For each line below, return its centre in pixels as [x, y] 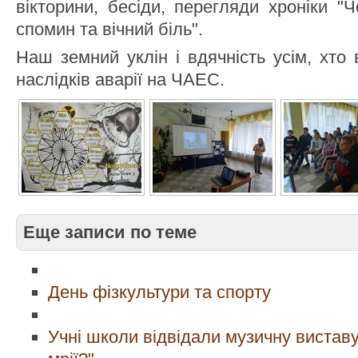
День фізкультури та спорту [159, 292]
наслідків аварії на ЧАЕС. [120, 80]
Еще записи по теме [110, 232]
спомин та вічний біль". [109, 29]
